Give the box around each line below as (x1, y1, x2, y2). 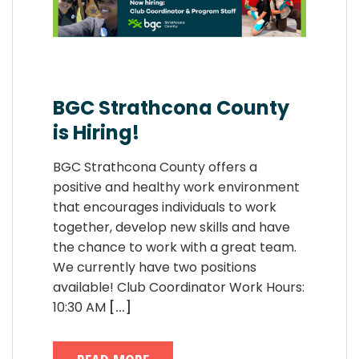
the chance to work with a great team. (53, 238, 296, 257)
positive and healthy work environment (53, 178, 300, 197)
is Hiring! (53, 119, 139, 147)
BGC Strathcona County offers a (53, 158, 257, 177)
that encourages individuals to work (53, 198, 276, 217)
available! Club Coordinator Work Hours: (53, 278, 305, 297)
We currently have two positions (53, 258, 256, 277)
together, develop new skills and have (53, 218, 290, 237)
